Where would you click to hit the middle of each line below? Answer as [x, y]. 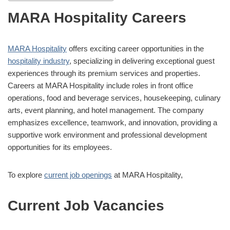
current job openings [78, 175]
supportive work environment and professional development [107, 135]
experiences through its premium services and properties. [104, 73]
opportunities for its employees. [60, 147]
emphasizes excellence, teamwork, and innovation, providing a [112, 122]
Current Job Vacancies [86, 205]
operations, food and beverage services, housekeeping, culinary [114, 98]
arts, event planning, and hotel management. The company [106, 110]
